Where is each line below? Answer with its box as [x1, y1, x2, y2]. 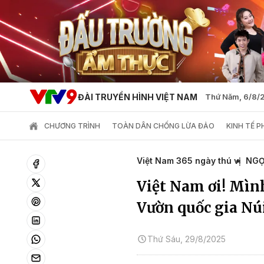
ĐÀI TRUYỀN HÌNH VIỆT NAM [77, 91, 197, 102]
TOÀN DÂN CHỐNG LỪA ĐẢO [112, 121, 214, 130]
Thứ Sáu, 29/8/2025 [147, 233, 226, 244]
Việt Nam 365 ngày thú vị [137, 155, 241, 166]
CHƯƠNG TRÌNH [44, 121, 100, 130]
